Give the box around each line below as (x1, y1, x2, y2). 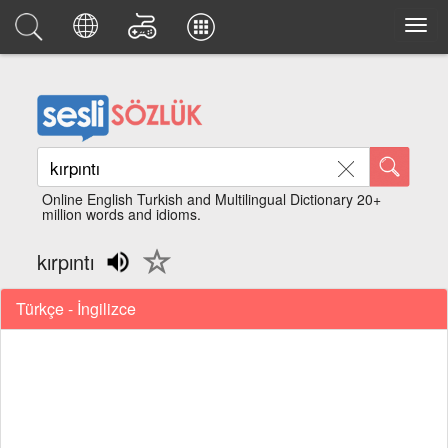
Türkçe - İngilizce (16, 296, 136, 320)
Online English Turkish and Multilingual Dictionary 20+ (42, 189, 382, 209)
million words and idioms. (42, 204, 202, 224)
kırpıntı (37, 247, 95, 276)
